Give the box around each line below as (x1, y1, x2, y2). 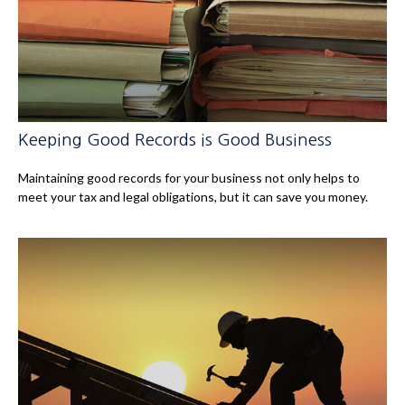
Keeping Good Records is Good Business (18, 131, 332, 149)
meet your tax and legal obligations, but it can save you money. (18, 189, 368, 205)
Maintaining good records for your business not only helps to (18, 170, 360, 186)
